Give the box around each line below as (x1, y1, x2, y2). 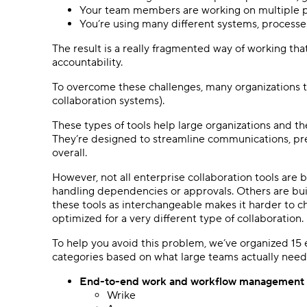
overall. (52, 146, 87, 160)
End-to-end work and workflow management (79, 275, 304, 288)
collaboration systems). (52, 94, 164, 108)
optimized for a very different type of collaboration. (52, 212, 304, 225)
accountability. (52, 56, 123, 69)
